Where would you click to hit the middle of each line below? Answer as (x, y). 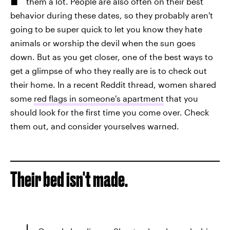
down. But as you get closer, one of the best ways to (112, 57)
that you (181, 98)
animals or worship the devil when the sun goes (103, 43)
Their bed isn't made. (69, 179)
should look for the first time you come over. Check (110, 112)
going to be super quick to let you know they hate (106, 29)
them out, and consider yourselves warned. (95, 126)
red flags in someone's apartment (99, 98)
